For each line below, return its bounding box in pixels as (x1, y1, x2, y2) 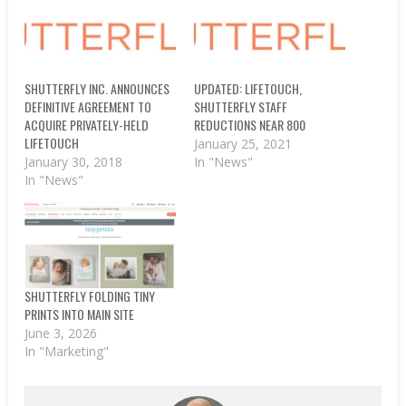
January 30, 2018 (24, 153, 123, 171)
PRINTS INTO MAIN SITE (24, 304, 135, 324)
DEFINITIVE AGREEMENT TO (24, 97, 152, 117)
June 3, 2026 (24, 324, 98, 343)
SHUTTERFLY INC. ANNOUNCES (24, 79, 170, 99)
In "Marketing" (24, 343, 110, 361)
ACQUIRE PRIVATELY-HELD (24, 115, 150, 135)
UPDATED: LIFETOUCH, (193, 79, 302, 99)
